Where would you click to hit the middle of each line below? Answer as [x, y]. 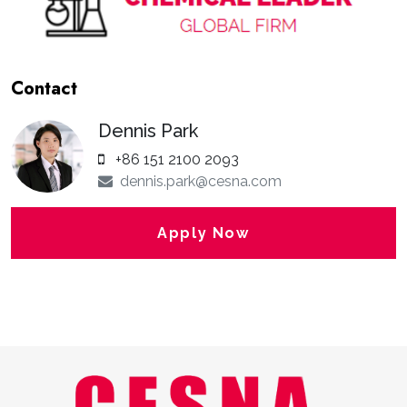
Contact [44, 88]
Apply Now [203, 233]
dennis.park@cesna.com [201, 181]
